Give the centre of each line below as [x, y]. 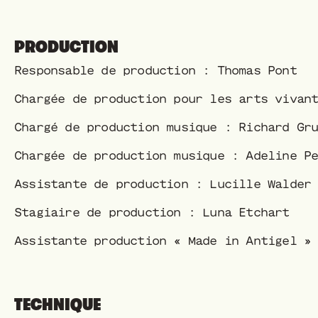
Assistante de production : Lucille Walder [163, 184]
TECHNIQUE [57, 305]
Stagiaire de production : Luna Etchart [152, 212]
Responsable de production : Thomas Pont [155, 70]
